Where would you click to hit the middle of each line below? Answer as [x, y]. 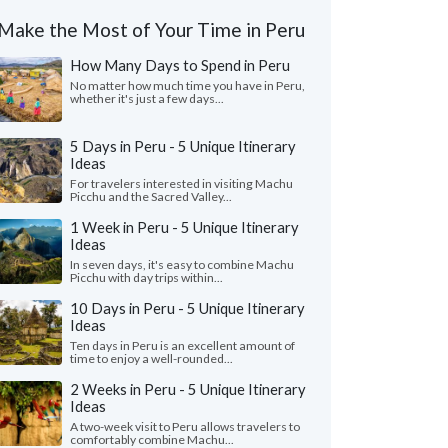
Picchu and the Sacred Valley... [151, 196]
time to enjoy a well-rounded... [151, 358]
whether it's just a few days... [147, 98]
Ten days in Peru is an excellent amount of [182, 345]
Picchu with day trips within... [146, 277]
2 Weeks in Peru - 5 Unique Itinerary [188, 389]
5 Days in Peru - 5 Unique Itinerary [183, 146]
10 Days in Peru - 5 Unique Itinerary [187, 308]
